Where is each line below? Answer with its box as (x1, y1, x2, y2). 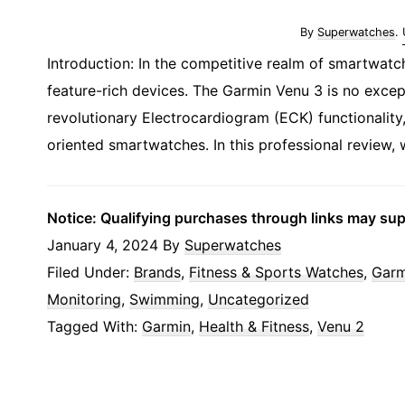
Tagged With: (47, 317, 142, 336)
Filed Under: (47, 263, 134, 282)
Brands (134, 263, 181, 282)
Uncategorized (208, 290, 309, 309)
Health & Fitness (199, 317, 309, 336)
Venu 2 (317, 317, 364, 336)
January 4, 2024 (47, 236, 158, 255)
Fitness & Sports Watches (189, 263, 363, 282)
